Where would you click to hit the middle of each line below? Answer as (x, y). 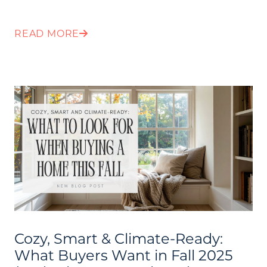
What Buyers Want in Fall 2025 (124, 254)
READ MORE (47, 33)
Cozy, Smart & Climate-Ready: (119, 238)
